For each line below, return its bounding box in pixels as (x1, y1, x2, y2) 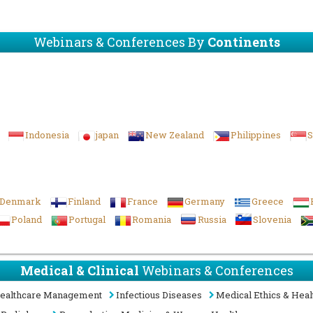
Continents (207, 34, 280, 50)
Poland (11, 213, 42, 226)
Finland (68, 195, 101, 208)
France (127, 195, 158, 208)
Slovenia (253, 213, 291, 226)
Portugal (68, 213, 105, 226)
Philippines (231, 129, 281, 141)
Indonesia (25, 129, 69, 141)
